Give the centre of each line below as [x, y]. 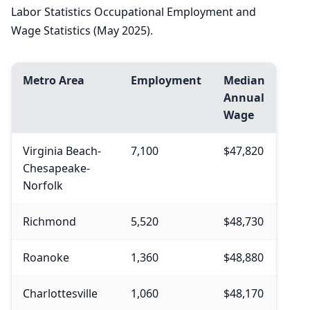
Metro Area [54, 81]
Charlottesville [60, 294]
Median [244, 81]
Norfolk [43, 186]
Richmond [49, 222]
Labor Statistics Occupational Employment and [134, 12]
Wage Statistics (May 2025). [82, 31]
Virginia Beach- [62, 151]
